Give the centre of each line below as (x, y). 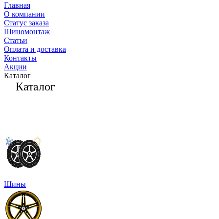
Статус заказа (26, 22)
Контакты (20, 58)
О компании (24, 14)
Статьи (16, 40)
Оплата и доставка (35, 49)
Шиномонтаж (27, 31)
